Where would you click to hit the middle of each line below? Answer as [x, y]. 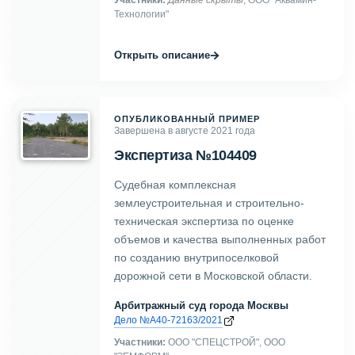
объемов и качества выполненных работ [220, 239]
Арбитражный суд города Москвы [201, 305]
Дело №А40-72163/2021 [168, 320]
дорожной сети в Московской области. [213, 276]
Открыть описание [162, 55]
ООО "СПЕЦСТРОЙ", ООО [225, 342]
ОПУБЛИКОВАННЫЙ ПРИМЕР [187, 119]
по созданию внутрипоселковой [197, 258]
